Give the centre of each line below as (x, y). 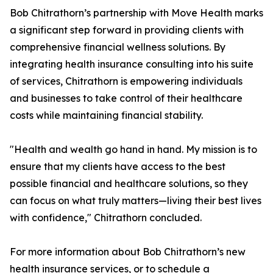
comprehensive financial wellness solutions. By (118, 47)
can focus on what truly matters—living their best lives (136, 201)
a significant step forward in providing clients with (127, 30)
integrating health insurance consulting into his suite (132, 64)
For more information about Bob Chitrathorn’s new (128, 252)
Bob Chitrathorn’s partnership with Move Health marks (136, 13)
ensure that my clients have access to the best (118, 167)
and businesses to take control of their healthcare (126, 98)
